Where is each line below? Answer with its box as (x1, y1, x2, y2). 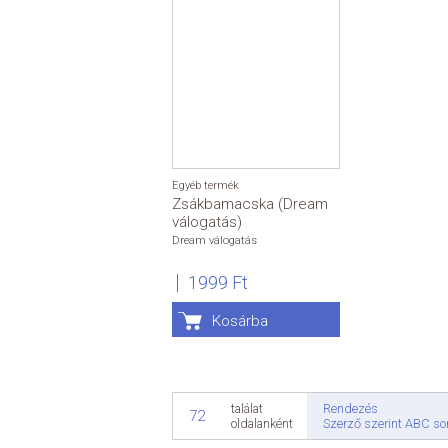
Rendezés (323, 400, 378, 416)
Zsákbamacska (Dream (172, 195, 328, 214)
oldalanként (231, 416, 293, 432)
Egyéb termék (172, 179, 239, 193)
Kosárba (212, 312, 268, 331)
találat (231, 401, 263, 417)
